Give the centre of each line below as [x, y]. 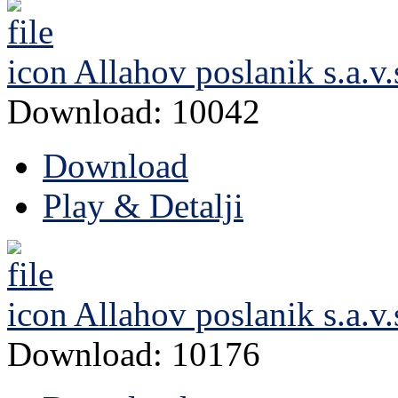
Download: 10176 [134, 354]
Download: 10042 [134, 112]
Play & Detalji [143, 206]
